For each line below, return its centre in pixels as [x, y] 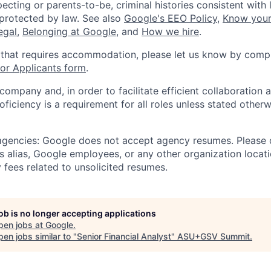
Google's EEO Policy [171, 18]
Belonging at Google [69, 32]
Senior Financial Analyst [124, 237]
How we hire [170, 32]
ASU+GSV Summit [214, 237]
